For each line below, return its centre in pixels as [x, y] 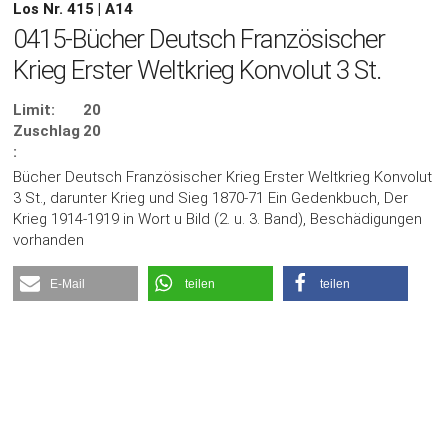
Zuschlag [47, 131]
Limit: [34, 110]
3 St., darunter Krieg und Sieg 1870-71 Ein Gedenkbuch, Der [211, 198]
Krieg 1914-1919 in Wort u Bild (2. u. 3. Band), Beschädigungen [218, 219]
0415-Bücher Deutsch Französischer [199, 39]
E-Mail [68, 284]
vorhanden [49, 240]
